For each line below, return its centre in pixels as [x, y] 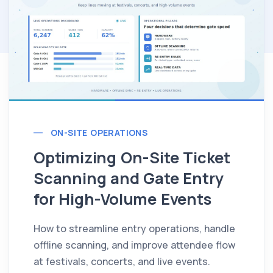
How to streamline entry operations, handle [134, 229]
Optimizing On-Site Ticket [132, 158]
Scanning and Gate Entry [129, 179]
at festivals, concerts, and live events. [122, 262]
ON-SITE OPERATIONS [99, 133]
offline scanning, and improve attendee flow [134, 245]
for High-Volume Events [122, 199]
